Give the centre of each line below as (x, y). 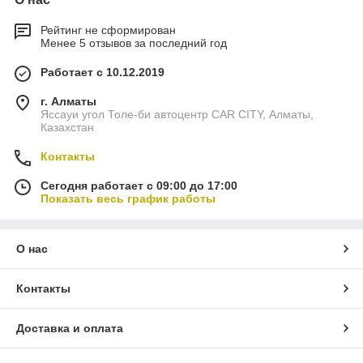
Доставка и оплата (70, 329)
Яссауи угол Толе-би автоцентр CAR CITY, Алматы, (177, 115)
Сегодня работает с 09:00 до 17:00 (139, 186)
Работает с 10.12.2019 (102, 73)
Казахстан (67, 128)
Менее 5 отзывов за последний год (134, 43)
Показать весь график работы (128, 199)
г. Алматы (68, 102)
